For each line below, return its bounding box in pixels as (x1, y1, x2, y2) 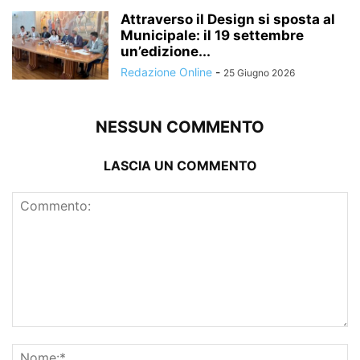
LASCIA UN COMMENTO (103, 157, 257, 174)
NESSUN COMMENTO (96, 117, 264, 137)
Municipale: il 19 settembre (121, 27, 304, 43)
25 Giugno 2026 (223, 66, 295, 79)
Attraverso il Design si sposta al (121, 10, 335, 27)
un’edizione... (121, 43, 211, 59)
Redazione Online (121, 64, 212, 79)
